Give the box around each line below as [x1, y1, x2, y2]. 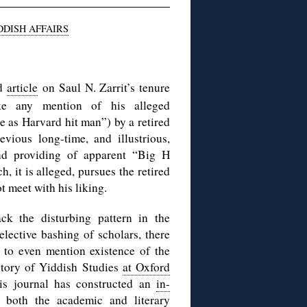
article [6, 79, 38, 96]
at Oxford [122, 259, 171, 275]
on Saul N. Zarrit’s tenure [37, 79, 171, 96]
